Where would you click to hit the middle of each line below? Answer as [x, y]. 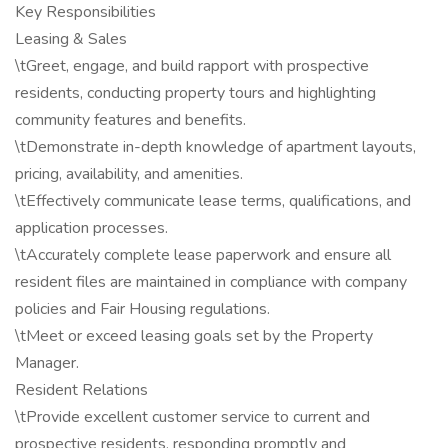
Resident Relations [81, 390]
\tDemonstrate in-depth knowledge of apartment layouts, [215, 147]
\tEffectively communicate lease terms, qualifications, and [213, 201]
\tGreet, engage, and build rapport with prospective [192, 66]
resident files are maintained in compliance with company [211, 282]
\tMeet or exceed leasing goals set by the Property [194, 336]
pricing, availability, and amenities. [129, 174]
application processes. [91, 228]
